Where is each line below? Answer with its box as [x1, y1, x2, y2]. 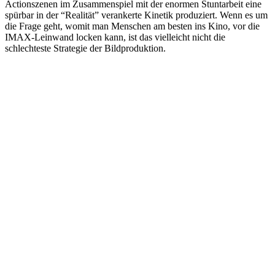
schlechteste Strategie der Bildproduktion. [5, 42, 166, 53]
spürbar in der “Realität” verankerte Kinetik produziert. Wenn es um [5, 9, 268, 20]
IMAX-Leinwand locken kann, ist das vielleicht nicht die [5, 31, 225, 42]
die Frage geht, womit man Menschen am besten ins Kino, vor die [5, 20, 260, 31]
